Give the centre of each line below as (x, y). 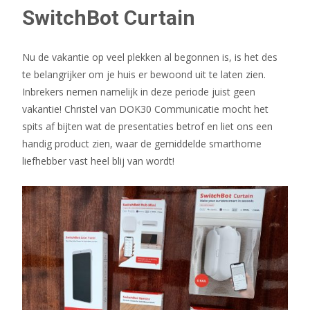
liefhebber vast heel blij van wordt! (98, 161)
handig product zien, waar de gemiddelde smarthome (142, 143)
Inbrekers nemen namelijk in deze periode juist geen (139, 91)
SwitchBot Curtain (109, 17)
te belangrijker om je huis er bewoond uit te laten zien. (144, 74)
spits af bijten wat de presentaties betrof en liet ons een (147, 126)
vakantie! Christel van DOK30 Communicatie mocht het (145, 109)
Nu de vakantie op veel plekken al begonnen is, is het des (150, 57)
